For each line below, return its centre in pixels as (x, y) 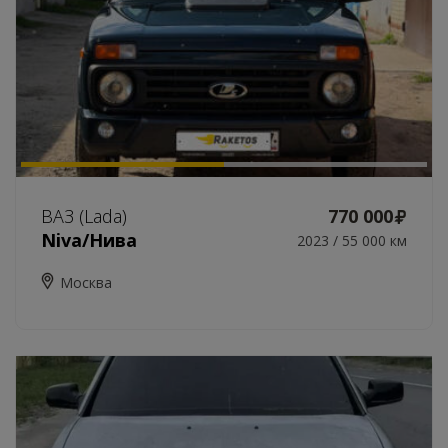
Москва (86, 282)
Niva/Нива (89, 240)
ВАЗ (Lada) (84, 216)
